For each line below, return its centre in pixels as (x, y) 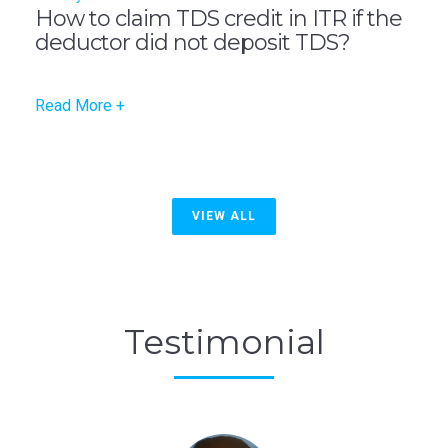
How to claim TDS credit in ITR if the (218, 19)
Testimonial (224, 342)
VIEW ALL (224, 216)
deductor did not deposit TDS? (192, 43)
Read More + (80, 106)
